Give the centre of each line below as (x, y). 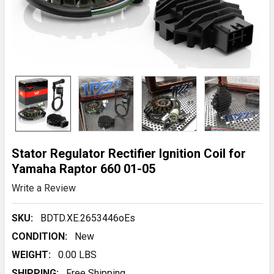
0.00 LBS (77, 254)
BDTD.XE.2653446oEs (88, 218)
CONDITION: (39, 236)
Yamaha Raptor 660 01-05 (83, 169)
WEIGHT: (31, 254)
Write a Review (44, 188)
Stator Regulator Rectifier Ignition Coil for (129, 154)
